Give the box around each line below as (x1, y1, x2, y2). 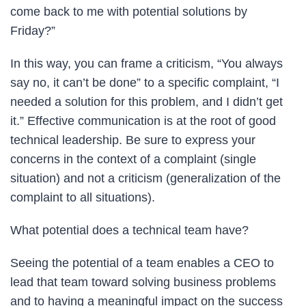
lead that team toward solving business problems (10, 275, 276, 289)
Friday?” (10, 23, 55, 38)
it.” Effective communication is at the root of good (10, 113, 276, 128)
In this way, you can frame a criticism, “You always (10, 56, 283, 70)
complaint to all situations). (10, 190, 155, 204)
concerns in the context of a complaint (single (10, 152, 256, 166)
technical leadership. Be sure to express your (10, 133, 255, 147)
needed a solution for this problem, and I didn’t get (10, 94, 283, 109)
